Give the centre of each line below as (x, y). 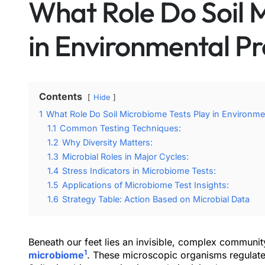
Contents (61, 96)
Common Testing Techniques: (120, 128)
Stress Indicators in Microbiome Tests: (139, 171)
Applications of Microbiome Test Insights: (146, 185)
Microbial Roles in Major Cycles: (125, 156)
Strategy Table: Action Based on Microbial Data (156, 199)
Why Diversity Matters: (107, 142)
